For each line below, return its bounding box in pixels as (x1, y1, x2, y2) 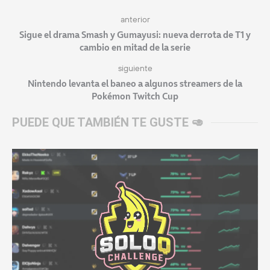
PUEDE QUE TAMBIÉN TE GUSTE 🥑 (12, 115, 204, 130)
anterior (120, 13, 150, 25)
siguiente (118, 62, 152, 74)
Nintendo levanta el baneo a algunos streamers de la (28, 77, 242, 90)
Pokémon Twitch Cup (92, 89, 178, 102)
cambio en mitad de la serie (80, 40, 190, 54)
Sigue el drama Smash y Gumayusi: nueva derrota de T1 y (19, 28, 251, 41)
